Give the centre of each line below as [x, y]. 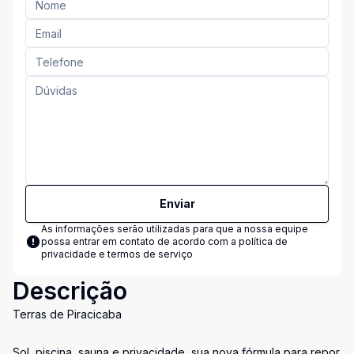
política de [263, 241]
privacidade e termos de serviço [117, 254]
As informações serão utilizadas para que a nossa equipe [175, 229]
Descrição [70, 291]
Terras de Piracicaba [67, 314]
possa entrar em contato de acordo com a [140, 241]
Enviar [177, 203]
